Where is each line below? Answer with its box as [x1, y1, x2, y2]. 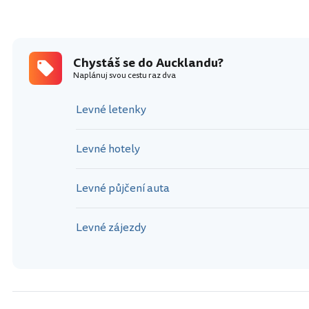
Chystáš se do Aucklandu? [73, 54, 223, 72]
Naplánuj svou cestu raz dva [73, 70, 176, 82]
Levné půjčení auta [76, 180, 170, 197]
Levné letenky [76, 101, 146, 119]
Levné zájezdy [76, 219, 146, 237]
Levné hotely [76, 141, 140, 158]
